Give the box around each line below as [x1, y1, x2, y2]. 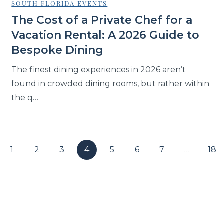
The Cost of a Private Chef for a [11, 13, 193, 27]
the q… [11, 93, 39, 103]
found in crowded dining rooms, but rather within [11, 79, 210, 89]
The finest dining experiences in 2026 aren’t [11, 65, 186, 75]
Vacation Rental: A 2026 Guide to [11, 28, 200, 42]
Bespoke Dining [11, 43, 104, 57]
